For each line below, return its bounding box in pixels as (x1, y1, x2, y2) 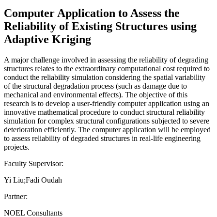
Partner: (4, 192, 28, 201)
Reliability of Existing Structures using (4, 19, 197, 32)
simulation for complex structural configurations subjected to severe (4, 116, 209, 125)
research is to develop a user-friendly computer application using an (4, 99, 209, 108)
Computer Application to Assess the (4, 6, 180, 19)
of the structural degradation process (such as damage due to (4, 81, 187, 90)
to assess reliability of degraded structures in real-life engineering (4, 134, 201, 142)
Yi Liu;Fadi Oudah (4, 175, 62, 184)
